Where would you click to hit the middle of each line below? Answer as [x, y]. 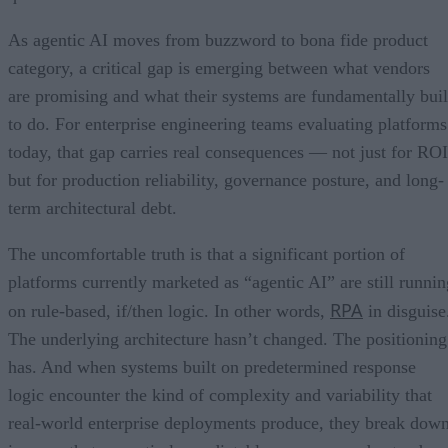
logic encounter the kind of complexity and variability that [220, 395]
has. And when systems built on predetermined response [212, 367]
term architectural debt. [92, 208]
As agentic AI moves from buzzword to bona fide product [218, 40]
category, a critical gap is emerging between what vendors [219, 68]
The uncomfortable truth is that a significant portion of [206, 254]
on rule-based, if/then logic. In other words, [169, 311]
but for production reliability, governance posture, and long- [226, 180]
